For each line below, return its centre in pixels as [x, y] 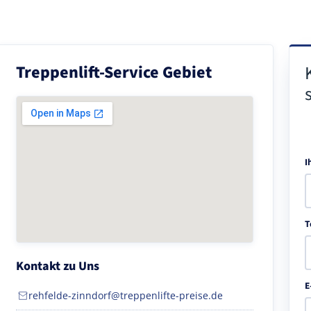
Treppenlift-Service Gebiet [114, 72]
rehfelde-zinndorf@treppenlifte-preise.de [126, 295]
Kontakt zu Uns [58, 266]
